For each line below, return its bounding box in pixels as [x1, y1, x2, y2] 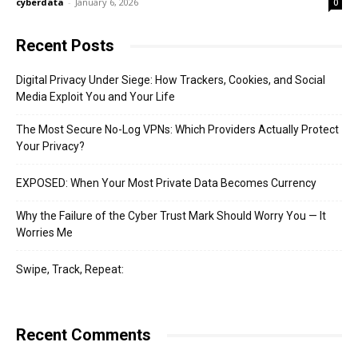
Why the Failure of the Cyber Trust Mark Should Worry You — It [16, 209, 326, 223]
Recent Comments [16, 325, 151, 345]
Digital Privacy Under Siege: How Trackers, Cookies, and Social [16, 74, 325, 87]
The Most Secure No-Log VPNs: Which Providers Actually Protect [16, 123, 339, 137]
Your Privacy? [16, 140, 85, 153]
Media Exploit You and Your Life [16, 90, 175, 104]
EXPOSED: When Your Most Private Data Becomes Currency [16, 177, 316, 190]
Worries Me [16, 226, 73, 240]
